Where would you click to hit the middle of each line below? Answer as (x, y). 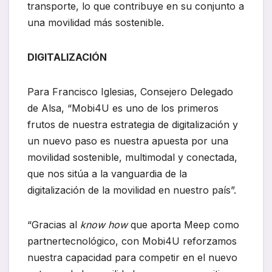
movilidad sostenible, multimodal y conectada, (132, 158)
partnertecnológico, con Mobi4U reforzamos (132, 241)
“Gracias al (54, 225)
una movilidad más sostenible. (96, 23)
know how (104, 225)
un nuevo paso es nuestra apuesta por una (128, 141)
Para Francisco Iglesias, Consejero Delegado (130, 92)
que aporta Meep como (183, 225)
